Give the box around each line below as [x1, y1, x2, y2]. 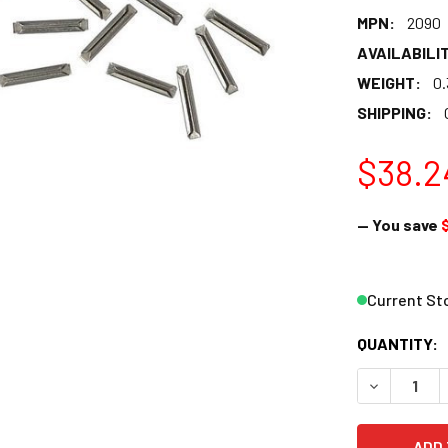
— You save [356, 214, 438, 234]
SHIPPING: [356, 102, 432, 122]
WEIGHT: [356, 72, 421, 92]
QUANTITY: [356, 333, 438, 353]
